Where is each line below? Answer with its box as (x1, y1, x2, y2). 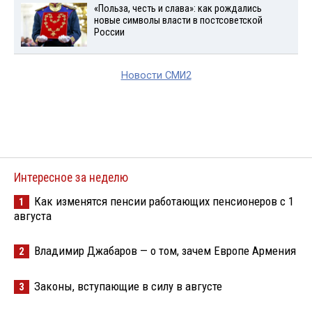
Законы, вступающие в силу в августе (34, 279, 222, 294)
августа (14, 209, 52, 224)
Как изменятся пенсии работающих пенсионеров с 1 (34, 194, 294, 209)
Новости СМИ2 (120, 70, 192, 82)
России (93, 26, 125, 39)
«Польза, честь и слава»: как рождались (93, 3, 262, 15)
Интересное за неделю (14, 171, 128, 185)
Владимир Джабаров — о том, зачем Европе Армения (34, 244, 296, 258)
